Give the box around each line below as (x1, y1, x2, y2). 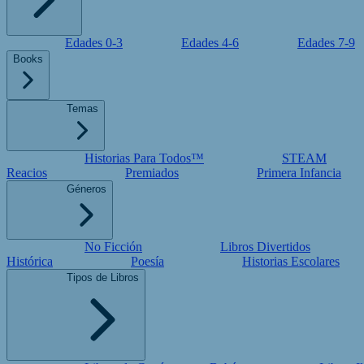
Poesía (131, 254, 164, 268)
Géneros (67, 183, 106, 195)
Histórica (6, 254, 53, 268)
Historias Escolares (242, 254, 340, 268)
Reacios (6, 166, 47, 180)
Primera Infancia (257, 166, 341, 180)
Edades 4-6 (181, 36, 239, 50)
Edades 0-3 (65, 36, 123, 50)
